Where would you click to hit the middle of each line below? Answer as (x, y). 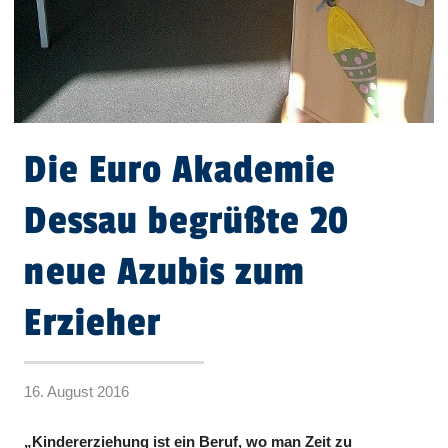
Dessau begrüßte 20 (187, 220)
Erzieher (92, 322)
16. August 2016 (77, 392)
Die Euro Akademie (180, 169)
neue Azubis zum (165, 271)
